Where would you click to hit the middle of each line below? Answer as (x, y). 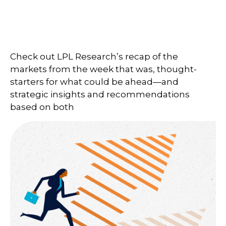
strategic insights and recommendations (100, 94)
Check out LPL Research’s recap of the (94, 56)
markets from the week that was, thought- (103, 69)
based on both (42, 107)
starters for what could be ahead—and (94, 82)
